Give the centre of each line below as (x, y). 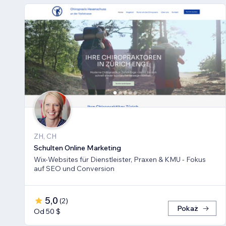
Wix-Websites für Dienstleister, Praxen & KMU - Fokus (120, 160)
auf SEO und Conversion (74, 169)
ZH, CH (45, 136)
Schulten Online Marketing (77, 148)
